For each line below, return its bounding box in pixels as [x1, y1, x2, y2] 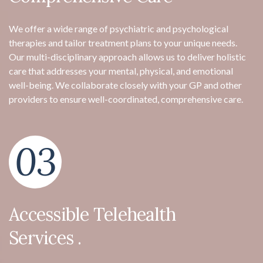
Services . [9, 226, 82, 249]
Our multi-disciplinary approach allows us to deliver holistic [9, 50, 246, 62]
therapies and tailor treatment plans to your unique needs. [9, 36, 237, 48]
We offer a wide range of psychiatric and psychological [9, 22, 228, 34]
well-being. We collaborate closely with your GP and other [9, 79, 242, 90]
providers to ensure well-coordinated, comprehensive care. [9, 93, 243, 104]
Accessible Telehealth [9, 203, 176, 225]
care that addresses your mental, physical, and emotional [9, 65, 233, 76]
